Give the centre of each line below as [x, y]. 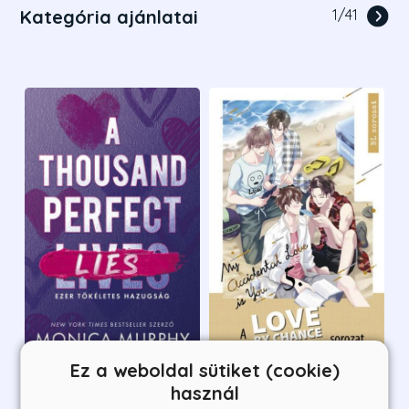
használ [204, 393]
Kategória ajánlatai [110, 16]
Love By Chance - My [279, 389]
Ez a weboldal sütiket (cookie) [204, 370]
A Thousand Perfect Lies [108, 389]
